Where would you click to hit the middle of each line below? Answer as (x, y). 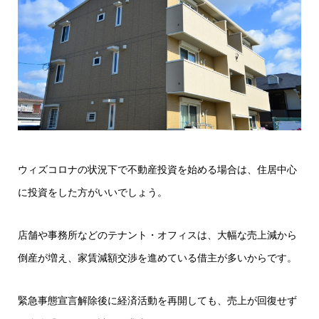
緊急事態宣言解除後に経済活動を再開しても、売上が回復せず (157, 300)
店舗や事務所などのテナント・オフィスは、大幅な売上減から (157, 235)
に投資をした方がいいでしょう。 (93, 192)
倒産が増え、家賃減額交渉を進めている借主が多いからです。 (157, 257)
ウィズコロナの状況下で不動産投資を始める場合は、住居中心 (157, 169)
